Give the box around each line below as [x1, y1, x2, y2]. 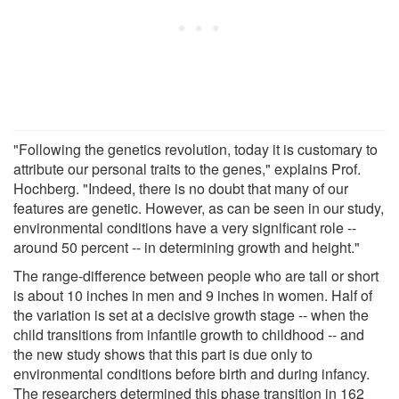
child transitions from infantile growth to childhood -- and [13, 323, 364, 345]
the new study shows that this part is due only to [13, 343, 313, 364]
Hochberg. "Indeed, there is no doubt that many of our [13, 177, 348, 199]
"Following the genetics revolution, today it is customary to [13, 138, 378, 159]
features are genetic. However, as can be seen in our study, [13, 197, 384, 218]
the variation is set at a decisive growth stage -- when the [13, 304, 369, 325]
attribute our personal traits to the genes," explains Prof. [13, 158, 361, 179]
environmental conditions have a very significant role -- [13, 216, 356, 238]
